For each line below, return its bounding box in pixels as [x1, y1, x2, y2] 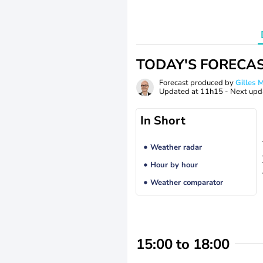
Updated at [159, 86, 200, 97]
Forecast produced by [159, 77, 235, 88]
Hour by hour [150, 160, 198, 171]
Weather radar [150, 142, 202, 153]
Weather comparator [150, 177, 223, 188]
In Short [140, 113, 186, 129]
